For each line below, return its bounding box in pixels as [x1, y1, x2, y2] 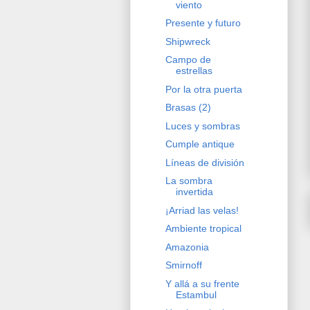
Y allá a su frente [165, 277, 239, 289]
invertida [175, 186, 213, 198]
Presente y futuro [165, 17, 241, 29]
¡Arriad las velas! [165, 204, 239, 216]
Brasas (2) [165, 102, 211, 113]
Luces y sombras [165, 120, 240, 131]
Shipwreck [165, 35, 210, 47]
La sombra [165, 175, 212, 187]
